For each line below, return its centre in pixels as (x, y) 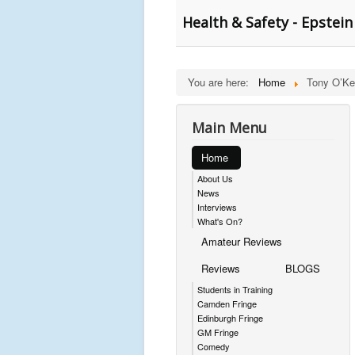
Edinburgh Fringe (230, 318)
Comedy (214, 346)
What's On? (220, 221)
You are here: (221, 82)
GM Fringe (218, 332)
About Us (215, 178)
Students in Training (235, 289)
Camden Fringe (227, 303)
